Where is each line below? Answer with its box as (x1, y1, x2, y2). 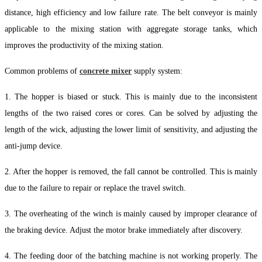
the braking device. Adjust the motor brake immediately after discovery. (5, 225, 243, 235)
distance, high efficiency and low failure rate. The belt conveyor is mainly (5, 8, 257, 17)
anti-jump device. (5, 141, 63, 150)
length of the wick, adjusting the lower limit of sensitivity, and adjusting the (5, 125, 257, 134)
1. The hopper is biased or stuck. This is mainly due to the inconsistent (5, 92, 257, 101)
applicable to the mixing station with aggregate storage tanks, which (5, 24, 257, 33)
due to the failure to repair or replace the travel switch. (5, 183, 186, 192)
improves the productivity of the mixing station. (5, 40, 164, 50)
